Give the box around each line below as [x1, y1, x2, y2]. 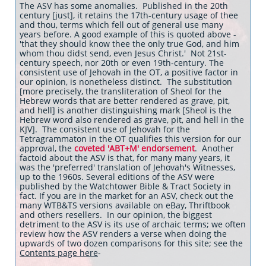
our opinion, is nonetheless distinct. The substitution [20, 76, 232, 87]
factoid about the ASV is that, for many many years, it [20, 152, 230, 163]
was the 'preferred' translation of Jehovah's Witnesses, [20, 161, 235, 173]
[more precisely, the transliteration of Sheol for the [20, 85, 221, 97]
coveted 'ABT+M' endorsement [74, 142, 195, 154]
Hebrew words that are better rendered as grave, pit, [20, 95, 230, 106]
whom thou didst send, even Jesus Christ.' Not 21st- [20, 47, 227, 59]
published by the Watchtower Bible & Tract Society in [20, 180, 231, 192]
